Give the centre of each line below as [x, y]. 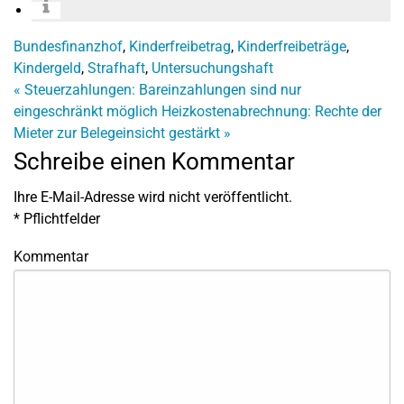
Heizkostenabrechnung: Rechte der [271, 111]
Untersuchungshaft [212, 68]
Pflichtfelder [60, 219]
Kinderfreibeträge [292, 46]
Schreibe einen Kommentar [154, 161]
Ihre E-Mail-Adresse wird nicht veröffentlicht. [153, 197]
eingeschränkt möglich [86, 111]
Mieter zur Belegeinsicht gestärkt [119, 133]
